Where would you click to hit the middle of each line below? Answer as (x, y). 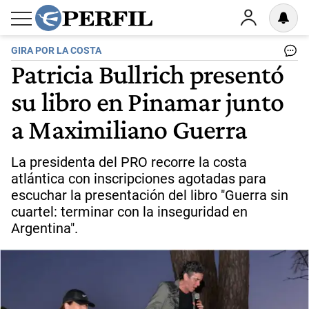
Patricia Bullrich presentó (148, 74)
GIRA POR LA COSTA (56, 51)
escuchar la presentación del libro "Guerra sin (150, 195)
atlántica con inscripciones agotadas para (139, 179)
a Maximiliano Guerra (129, 129)
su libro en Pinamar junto (148, 101)
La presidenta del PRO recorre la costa (129, 162)
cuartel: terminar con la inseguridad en (129, 212)
